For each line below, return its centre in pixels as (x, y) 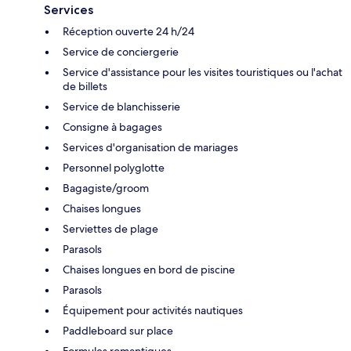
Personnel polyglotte (114, 167)
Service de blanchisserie (121, 106)
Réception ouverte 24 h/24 (128, 31)
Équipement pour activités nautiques (153, 310)
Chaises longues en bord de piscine (149, 269)
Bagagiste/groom (106, 188)
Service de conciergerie (121, 51)
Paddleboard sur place (118, 330)
